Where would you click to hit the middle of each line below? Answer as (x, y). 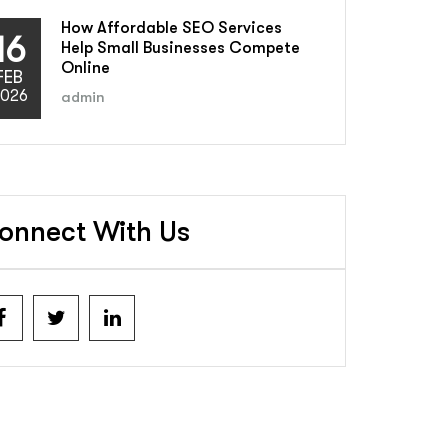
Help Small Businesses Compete (180, 48)
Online (85, 68)
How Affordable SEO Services (171, 28)
